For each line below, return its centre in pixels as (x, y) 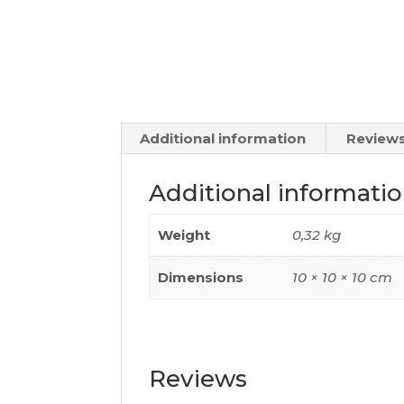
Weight (184, 235)
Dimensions (201, 277)
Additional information (223, 138)
